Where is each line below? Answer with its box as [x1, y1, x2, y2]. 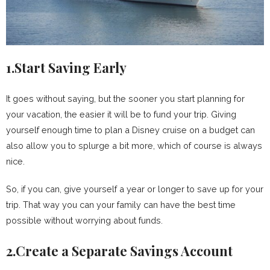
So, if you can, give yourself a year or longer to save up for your [6, 184, 263, 195]
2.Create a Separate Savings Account [6, 242, 233, 260]
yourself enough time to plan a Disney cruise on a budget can [6, 125, 255, 136]
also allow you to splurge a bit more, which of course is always [6, 140, 262, 151]
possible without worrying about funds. [6, 215, 163, 226]
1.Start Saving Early [6, 58, 127, 77]
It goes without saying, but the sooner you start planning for [6, 93, 245, 104]
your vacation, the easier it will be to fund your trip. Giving [6, 109, 236, 120]
